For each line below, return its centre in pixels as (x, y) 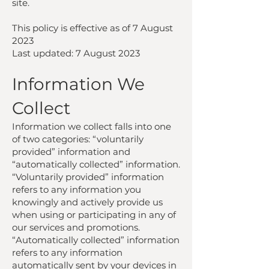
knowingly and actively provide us (87, 202)
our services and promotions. (76, 227)
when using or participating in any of (94, 215)
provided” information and (71, 152)
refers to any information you (77, 189)
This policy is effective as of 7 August (92, 28)
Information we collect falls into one (92, 126)
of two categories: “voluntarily (78, 139)
